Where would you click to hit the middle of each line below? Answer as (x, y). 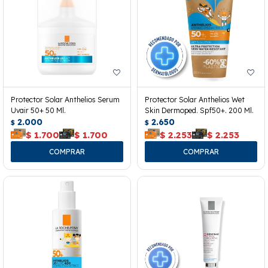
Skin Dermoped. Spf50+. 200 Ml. (199, 111)
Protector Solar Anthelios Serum (65, 100)
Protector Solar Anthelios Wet (195, 100)
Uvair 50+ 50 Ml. (38, 111)
